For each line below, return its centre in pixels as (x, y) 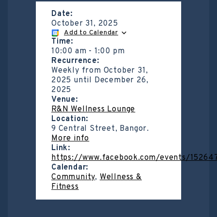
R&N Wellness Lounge (93, 109)
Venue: (65, 100)
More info (70, 139)
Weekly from (77, 71)
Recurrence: (75, 61)
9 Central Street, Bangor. (101, 129)
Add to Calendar (91, 33)
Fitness (65, 187)
